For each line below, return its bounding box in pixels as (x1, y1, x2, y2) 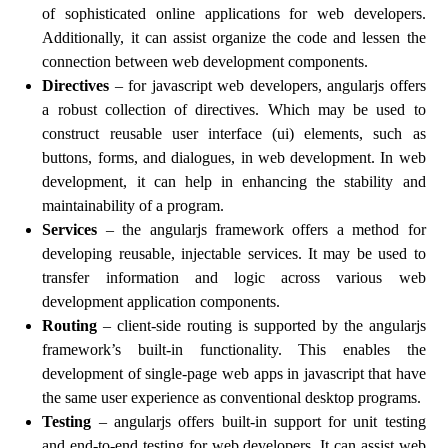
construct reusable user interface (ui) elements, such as (42, 125, 426, 142)
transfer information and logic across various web (42, 269, 426, 286)
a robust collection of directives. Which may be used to (42, 101, 426, 118)
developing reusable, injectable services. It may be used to (42, 245, 426, 262)
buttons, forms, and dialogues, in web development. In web (42, 149, 426, 166)
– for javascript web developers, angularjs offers (109, 77, 426, 94)
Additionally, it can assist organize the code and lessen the (42, 29, 426, 46)
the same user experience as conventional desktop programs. (42, 389, 422, 406)
